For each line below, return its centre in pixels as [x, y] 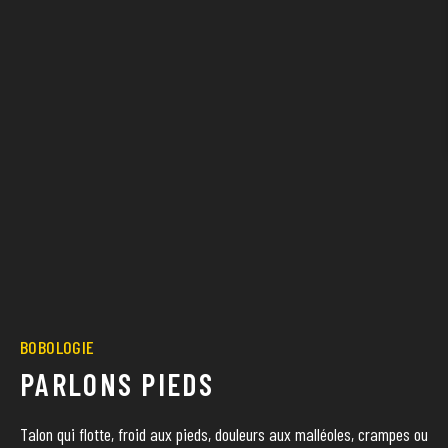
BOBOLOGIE [57, 347]
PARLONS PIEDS [117, 384]
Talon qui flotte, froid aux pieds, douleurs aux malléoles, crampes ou [224, 434]
